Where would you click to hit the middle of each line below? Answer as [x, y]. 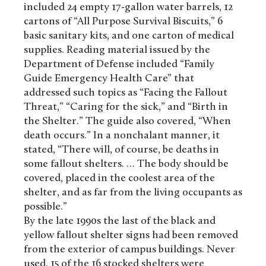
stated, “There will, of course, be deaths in [121, 150]
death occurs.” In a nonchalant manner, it [122, 136]
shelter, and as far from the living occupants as [133, 193]
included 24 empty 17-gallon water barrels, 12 [128, 8]
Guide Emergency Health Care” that [109, 79]
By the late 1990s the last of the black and [120, 221]
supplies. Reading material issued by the [117, 50]
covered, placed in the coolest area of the [119, 179]
